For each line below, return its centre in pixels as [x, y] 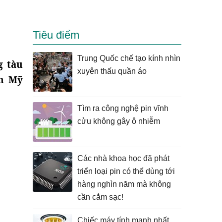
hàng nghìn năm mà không [124, 184]
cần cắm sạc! [100, 197]
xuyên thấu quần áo [112, 71]
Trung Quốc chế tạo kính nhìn [129, 58]
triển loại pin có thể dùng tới [126, 171]
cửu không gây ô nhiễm [119, 121]
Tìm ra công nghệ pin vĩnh [123, 108]
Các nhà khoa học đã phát [123, 158]
